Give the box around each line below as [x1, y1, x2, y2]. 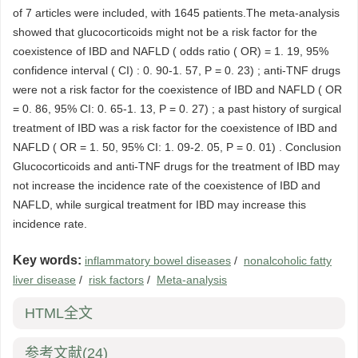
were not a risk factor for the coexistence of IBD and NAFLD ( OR [13, 83, 342, 97]
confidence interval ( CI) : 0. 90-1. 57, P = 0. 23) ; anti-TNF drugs [13, 64, 340, 78]
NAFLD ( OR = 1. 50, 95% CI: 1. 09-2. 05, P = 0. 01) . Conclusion [13, 141, 341, 154]
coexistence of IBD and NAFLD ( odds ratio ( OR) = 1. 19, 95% [13, 45, 328, 58]
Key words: [13, 253, 82, 268]
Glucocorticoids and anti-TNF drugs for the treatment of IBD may [13, 160, 340, 173]
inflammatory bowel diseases [85, 254, 231, 268]
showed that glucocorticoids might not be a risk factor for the [13, 26, 317, 39]
